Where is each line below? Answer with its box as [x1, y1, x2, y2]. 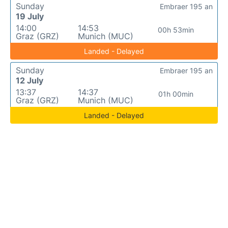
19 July [16, 11, 44, 22]
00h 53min [158, 25, 194, 35]
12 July [16, 75, 43, 86]
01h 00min [158, 90, 194, 99]
